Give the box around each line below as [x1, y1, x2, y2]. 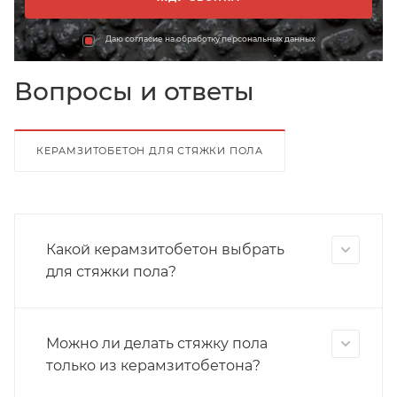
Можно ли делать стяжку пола [46, 334, 268, 352]
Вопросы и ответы [14, 75, 254, 106]
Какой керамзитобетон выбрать [46, 240, 284, 258]
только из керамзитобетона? [46, 356, 261, 374]
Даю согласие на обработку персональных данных [105, 33, 315, 43]
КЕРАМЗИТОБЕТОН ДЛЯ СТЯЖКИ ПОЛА [36, 144, 263, 157]
